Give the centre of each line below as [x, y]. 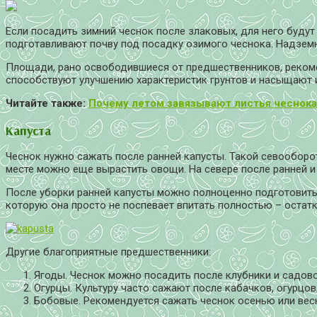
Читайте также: [47, 104]
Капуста [28, 130]
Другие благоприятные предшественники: [108, 252]
